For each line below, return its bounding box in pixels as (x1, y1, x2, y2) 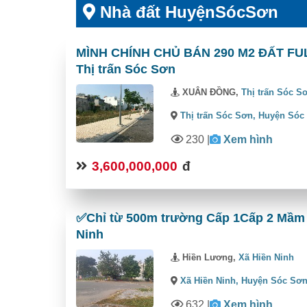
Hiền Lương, (180, 251, 239, 262)
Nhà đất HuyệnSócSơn (95, 2, 278, 21)
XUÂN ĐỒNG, (180, 86, 242, 97)
